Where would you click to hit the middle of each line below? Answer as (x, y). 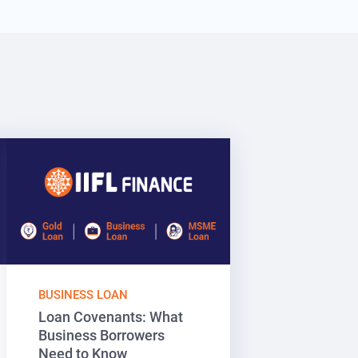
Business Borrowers (101, 335)
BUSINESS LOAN (83, 294)
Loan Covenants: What (111, 316)
